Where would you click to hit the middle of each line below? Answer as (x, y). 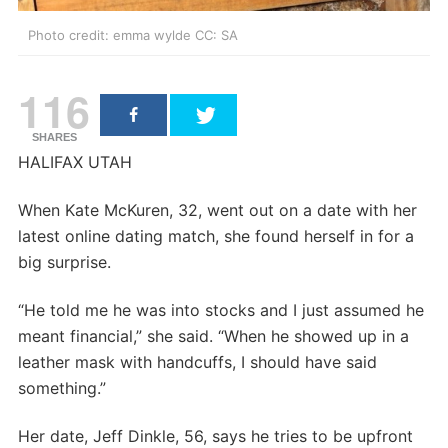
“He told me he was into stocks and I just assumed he (221, 309)
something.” (62, 387)
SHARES (54, 136)
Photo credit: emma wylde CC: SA (133, 34)
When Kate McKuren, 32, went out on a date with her (217, 209)
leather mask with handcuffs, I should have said (197, 361)
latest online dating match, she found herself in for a (216, 235)
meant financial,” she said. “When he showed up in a (213, 335)
